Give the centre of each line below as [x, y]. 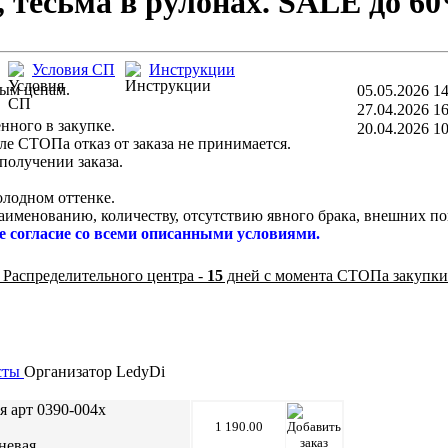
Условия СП [73, 69]
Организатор [70, 371]
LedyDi [140, 371]
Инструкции [192, 69]
